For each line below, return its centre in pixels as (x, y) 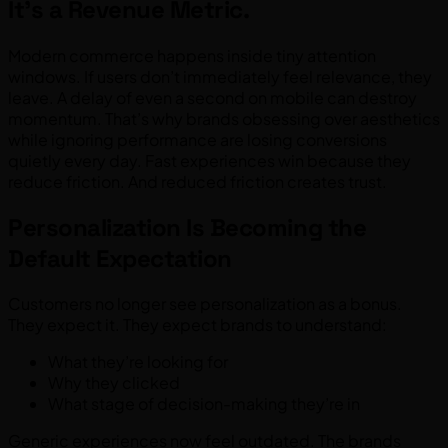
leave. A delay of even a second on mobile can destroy (212, 97)
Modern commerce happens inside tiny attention (192, 55)
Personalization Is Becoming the (187, 227)
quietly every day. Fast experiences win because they (209, 160)
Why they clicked (114, 383)
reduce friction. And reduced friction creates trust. (197, 181)
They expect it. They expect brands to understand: (197, 325)
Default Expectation (120, 258)
